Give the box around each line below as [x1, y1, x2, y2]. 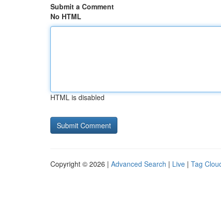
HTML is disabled [50, 92, 105, 102]
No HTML [50, 11, 81, 21]
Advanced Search [111, 159, 166, 169]
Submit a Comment [50, 1, 114, 11]
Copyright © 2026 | [50, 159, 111, 169]
